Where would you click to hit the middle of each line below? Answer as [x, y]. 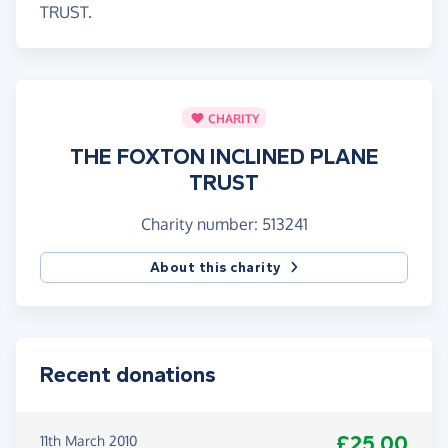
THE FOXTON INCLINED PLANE [224, 157]
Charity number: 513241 [224, 224]
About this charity [215, 268]
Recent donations [128, 375]
